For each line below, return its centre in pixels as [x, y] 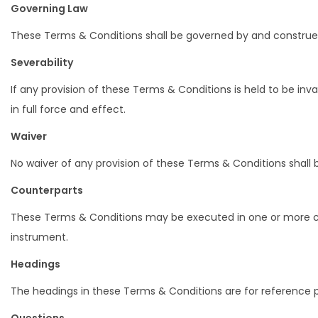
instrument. [39, 237]
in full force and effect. [68, 109]
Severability [42, 62]
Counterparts [47, 190]
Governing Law [49, 9]
